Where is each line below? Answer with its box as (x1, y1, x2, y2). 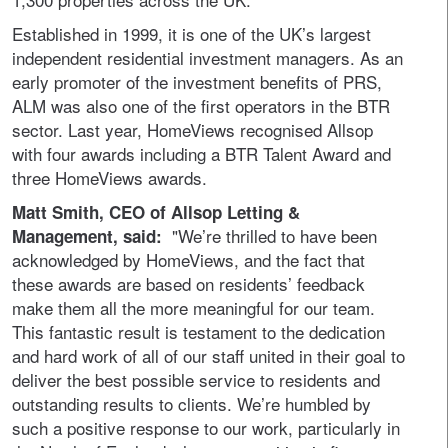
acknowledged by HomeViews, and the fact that (12, 247, 365, 272)
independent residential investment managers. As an (12, 45, 403, 70)
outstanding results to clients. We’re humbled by (12, 391, 371, 416)
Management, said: (12, 224, 172, 248)
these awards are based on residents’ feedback (12, 271, 365, 296)
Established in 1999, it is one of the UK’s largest (12, 21, 371, 46)
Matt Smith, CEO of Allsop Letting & (12, 200, 300, 224)
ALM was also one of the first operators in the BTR (12, 93, 390, 118)
